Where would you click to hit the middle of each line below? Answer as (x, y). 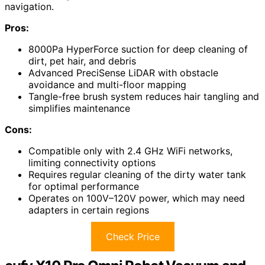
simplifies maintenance (79, 109)
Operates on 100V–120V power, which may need (137, 198)
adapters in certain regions (89, 210)
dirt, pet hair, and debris (82, 61)
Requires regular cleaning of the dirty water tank (137, 175)
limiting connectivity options (92, 163)
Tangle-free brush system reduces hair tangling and (144, 97)
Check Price (132, 237)
